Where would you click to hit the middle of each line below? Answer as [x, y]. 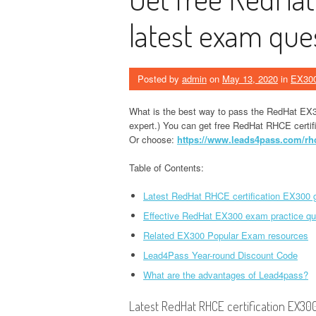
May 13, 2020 [250, 78]
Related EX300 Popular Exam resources [226, 235]
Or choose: [153, 139]
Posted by [160, 78]
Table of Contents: [166, 167]
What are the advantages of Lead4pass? [226, 274]
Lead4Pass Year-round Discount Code [220, 255]
